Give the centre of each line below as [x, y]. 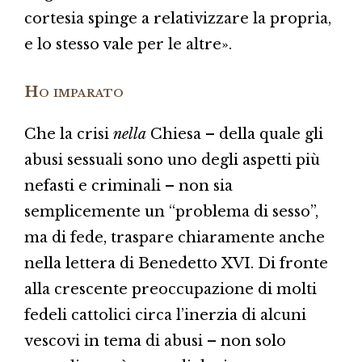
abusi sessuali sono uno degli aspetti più [172, 160]
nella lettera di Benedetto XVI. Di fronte [176, 263]
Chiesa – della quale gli [235, 134]
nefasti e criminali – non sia [128, 185]
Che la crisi [69, 134]
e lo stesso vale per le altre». [128, 44]
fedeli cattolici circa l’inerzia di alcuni [165, 315]
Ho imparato [74, 92]
